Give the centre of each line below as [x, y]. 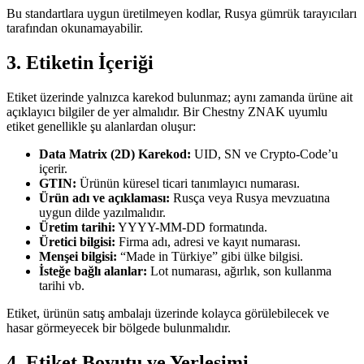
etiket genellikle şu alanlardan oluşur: [101, 126]
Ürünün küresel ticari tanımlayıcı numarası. [188, 183]
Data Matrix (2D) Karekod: [115, 154]
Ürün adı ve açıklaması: [104, 197]
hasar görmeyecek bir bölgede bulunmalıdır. [119, 327]
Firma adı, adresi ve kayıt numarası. [208, 241]
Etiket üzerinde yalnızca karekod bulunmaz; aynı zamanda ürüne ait [180, 97]
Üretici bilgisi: [77, 241]
